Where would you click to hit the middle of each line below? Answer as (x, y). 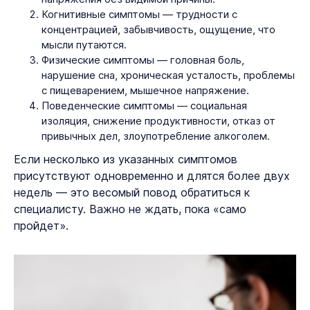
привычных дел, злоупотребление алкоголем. (157, 136)
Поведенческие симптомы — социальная (144, 105)
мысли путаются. (85, 44)
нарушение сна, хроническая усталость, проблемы (168, 75)
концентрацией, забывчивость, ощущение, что (158, 29)
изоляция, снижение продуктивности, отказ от (158, 120)
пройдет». (41, 225)
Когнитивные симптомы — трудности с (139, 14)
